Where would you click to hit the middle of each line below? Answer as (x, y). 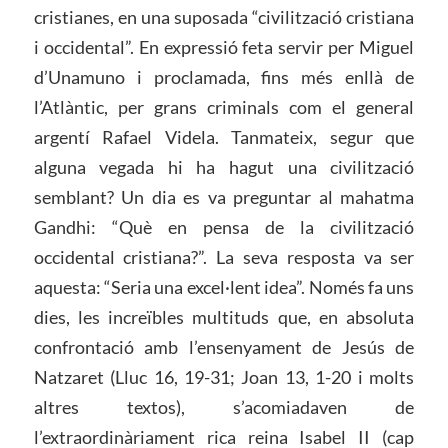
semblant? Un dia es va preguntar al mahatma (224, 196)
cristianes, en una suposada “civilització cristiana (224, 16)
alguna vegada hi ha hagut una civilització (224, 166)
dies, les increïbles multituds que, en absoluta (224, 316)
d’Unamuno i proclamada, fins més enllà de (224, 76)
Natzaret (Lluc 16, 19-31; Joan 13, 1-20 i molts (224, 376)
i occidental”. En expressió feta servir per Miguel (224, 46)
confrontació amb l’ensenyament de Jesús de (224, 346)
